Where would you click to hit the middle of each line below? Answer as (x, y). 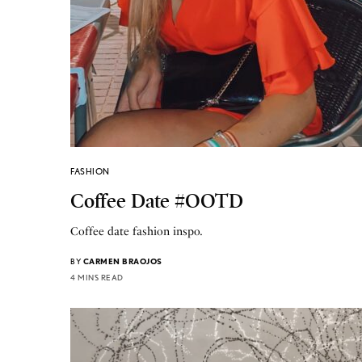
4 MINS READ (97, 277)
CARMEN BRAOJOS (122, 261)
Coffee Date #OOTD (157, 201)
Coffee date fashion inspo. (137, 231)
